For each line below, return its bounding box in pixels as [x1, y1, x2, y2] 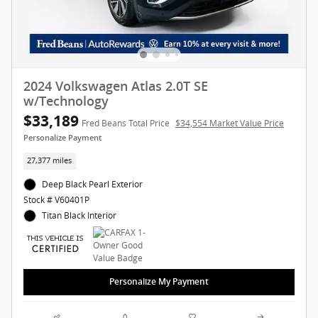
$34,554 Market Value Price [175, 117, 284, 130]
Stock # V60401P [23, 193, 89, 206]
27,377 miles [27, 155, 72, 166]
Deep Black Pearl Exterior [42, 177, 143, 190]
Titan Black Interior [42, 209, 117, 221]
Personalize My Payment [109, 276, 209, 287]
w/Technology [23, 94, 109, 109]
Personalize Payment [23, 133, 102, 143]
